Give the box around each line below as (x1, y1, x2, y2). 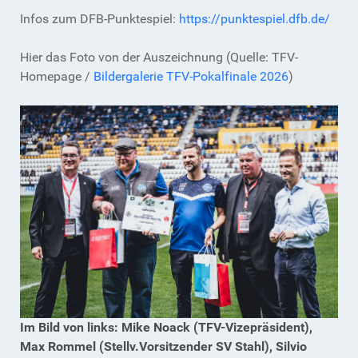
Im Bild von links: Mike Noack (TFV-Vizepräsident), (20, 319, 312, 335)
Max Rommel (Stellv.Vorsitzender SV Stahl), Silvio (20, 338, 307, 354)
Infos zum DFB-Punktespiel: (20, 11, 179, 27)
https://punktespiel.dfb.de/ (179, 11, 330, 27)
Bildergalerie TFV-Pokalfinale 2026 (93, 69, 288, 85)
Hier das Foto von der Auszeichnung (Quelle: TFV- (20, 50, 298, 66)
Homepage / (20, 69, 93, 85)
